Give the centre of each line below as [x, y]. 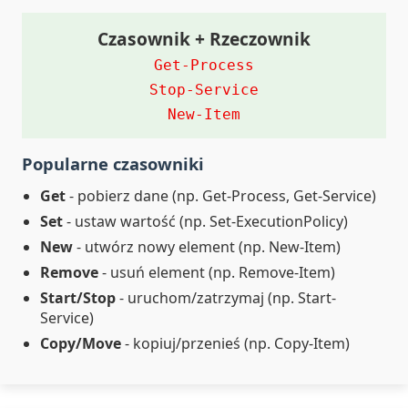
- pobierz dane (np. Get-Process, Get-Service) [221, 196]
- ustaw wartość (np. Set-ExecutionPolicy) [205, 221]
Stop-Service [204, 90]
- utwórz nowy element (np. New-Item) [207, 247]
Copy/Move [81, 343]
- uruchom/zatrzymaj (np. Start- [226, 298]
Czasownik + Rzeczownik [204, 39]
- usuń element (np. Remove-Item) [217, 272]
